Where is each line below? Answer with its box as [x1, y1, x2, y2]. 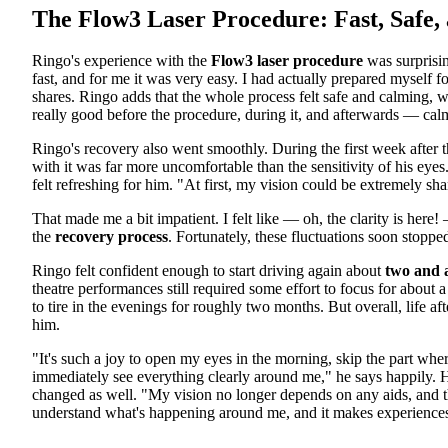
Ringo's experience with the [32, 52, 211, 70]
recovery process [55, 228, 168, 246]
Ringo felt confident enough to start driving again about [32, 262, 385, 280]
